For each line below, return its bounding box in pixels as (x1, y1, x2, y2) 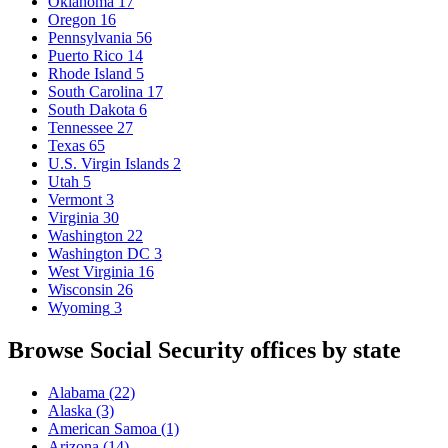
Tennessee (48, 119, 113, 137)
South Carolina (48, 83, 143, 101)
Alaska (48, 402, 96, 419)
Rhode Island (48, 65, 132, 83)
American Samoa (48, 420, 161, 437)
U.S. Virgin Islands (48, 155, 169, 173)
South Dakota (48, 101, 135, 119)
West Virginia (48, 263, 134, 281)
